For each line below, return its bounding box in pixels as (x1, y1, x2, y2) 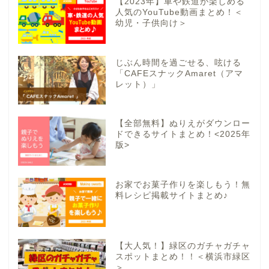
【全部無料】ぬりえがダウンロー (115, 119, 250, 128)
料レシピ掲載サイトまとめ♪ (115, 191, 228, 201)
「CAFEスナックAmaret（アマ (115, 68, 243, 78)
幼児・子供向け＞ (115, 18, 187, 28)
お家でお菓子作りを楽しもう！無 (115, 180, 250, 190)
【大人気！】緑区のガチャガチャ (115, 241, 250, 251)
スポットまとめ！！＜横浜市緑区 (115, 252, 250, 262)
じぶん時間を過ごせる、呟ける (115, 58, 241, 67)
